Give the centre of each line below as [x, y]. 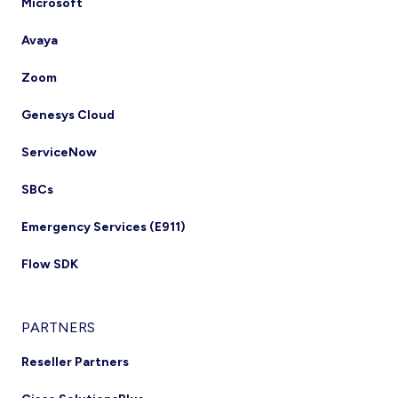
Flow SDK [50, 264]
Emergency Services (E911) [103, 227]
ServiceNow [59, 152]
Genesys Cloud [68, 115]
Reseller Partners [75, 362]
